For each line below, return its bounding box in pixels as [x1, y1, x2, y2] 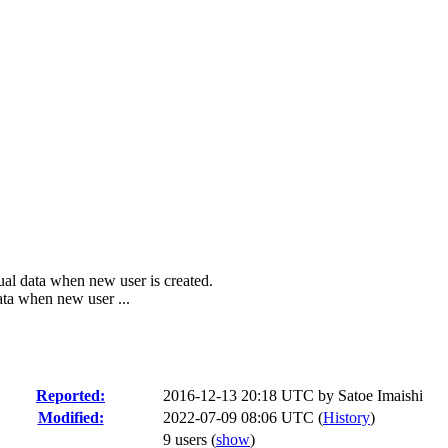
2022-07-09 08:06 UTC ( [163, 409, 323, 426]
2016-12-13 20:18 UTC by [163, 387, 338, 404]
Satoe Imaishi [338, 387, 423, 404]
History [323, 409, 370, 426]
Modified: [37, 409, 104, 426]
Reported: [36, 387, 105, 404]
